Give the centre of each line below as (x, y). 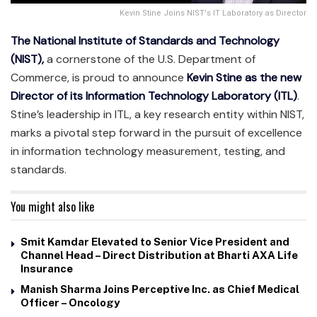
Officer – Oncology (70, 302)
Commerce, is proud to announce (99, 77)
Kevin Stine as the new (244, 77)
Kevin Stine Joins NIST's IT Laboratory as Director (213, 13)
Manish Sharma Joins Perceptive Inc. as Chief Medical (160, 289)
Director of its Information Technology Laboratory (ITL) (154, 96)
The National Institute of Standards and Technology (145, 40)
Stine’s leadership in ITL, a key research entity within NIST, (157, 114)
